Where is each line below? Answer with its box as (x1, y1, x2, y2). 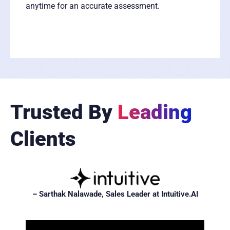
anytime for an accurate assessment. (26, 1, 160, 11)
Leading (118, 100, 192, 125)
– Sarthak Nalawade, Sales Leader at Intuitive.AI (32, 189, 198, 199)
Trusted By (10, 100, 118, 125)
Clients (10, 127, 76, 151)
